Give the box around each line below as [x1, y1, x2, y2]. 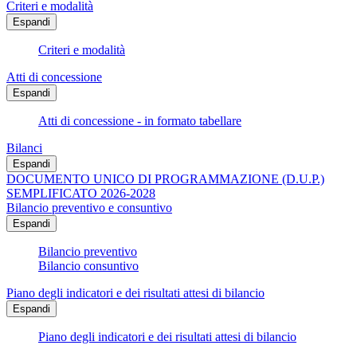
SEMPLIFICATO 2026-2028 [6, 186, 155, 201]
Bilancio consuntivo [38, 259, 139, 273]
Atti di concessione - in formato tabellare [38, 114, 241, 128]
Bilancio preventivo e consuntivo [6, 201, 172, 215]
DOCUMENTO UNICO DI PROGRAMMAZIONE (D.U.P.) [6, 172, 324, 186]
